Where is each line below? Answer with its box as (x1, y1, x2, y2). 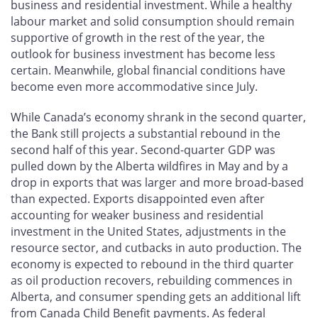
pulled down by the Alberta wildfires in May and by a (11, 158, 288, 175)
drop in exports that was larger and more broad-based (11, 175, 304, 191)
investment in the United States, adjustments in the (11, 224, 286, 240)
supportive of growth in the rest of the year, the (11, 29, 265, 45)
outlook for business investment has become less (11, 45, 275, 62)
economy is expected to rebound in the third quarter (11, 256, 294, 273)
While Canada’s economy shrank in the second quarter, (11, 109, 306, 126)
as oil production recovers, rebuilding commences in (11, 273, 292, 289)
